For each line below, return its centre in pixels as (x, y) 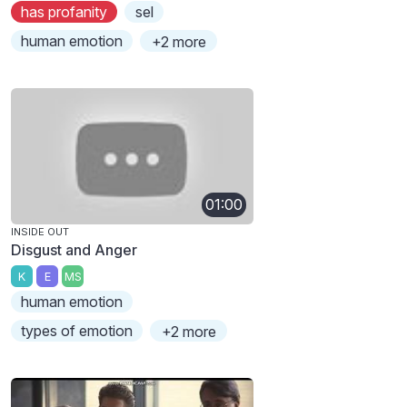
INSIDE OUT (40, 231)
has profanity (65, 11)
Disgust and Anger (74, 249)
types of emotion (77, 331)
